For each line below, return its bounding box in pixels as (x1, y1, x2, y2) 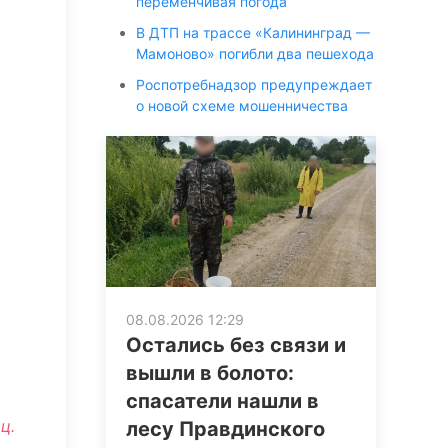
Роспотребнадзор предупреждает (136, 76, 372, 93)
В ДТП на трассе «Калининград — (136, 24, 370, 41)
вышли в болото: (126, 361, 294, 386)
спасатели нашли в (126, 389, 319, 414)
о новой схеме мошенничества (136, 97, 348, 114)
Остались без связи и (126, 333, 346, 358)
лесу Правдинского (126, 417, 325, 442)
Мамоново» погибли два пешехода (136, 45, 374, 62)
